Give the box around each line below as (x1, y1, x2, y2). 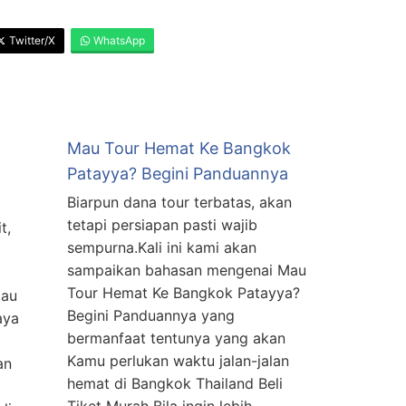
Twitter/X (6, 34, 55, 48)
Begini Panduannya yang (67, 306, 235, 325)
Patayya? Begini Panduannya (67, 164, 288, 184)
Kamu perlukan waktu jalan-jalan (67, 352, 289, 371)
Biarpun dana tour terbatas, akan (67, 193, 292, 212)
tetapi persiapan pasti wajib (67, 216, 257, 235)
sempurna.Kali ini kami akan (67, 238, 256, 257)
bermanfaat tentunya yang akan (67, 329, 285, 348)
